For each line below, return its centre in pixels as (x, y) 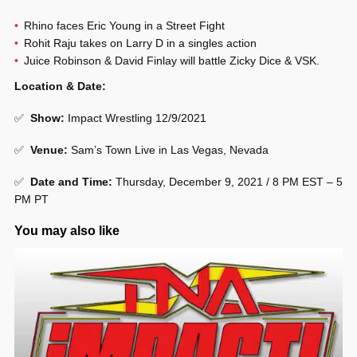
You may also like (67, 231)
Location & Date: (60, 86)
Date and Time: (71, 182)
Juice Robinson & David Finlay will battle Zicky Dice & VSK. (172, 61)
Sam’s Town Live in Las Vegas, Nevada (168, 150)
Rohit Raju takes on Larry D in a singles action (140, 43)
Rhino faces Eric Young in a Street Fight (124, 26)
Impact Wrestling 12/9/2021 (135, 118)
